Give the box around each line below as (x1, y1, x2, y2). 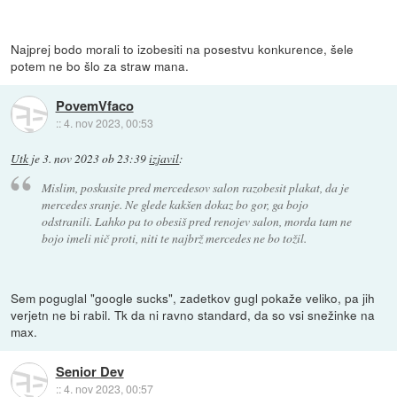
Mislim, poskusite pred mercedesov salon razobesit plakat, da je (41, 179, 349, 197)
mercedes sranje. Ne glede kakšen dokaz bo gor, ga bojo (41, 196, 308, 214)
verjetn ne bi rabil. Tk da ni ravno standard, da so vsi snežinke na (11, 306, 376, 324)
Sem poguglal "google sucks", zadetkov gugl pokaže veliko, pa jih (11, 289, 376, 307)
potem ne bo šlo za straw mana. (11, 56, 190, 74)
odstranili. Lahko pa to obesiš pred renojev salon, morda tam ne (41, 213, 352, 230)
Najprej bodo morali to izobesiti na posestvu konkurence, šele (11, 39, 354, 58)
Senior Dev (55, 362, 124, 382)
